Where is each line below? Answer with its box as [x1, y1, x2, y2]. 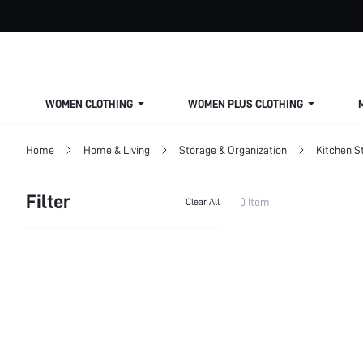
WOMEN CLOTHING [45, 97, 133, 110]
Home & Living [83, 143, 150, 156]
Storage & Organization [179, 143, 287, 156]
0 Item [240, 195, 270, 208]
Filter [26, 190, 70, 213]
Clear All [186, 196, 220, 207]
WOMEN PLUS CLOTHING [188, 97, 303, 110]
